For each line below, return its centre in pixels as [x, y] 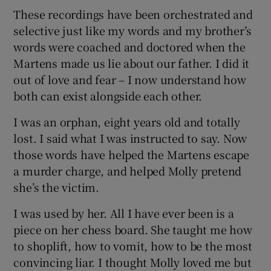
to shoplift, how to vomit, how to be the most [133, 245]
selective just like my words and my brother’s [132, 30]
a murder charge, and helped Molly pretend [128, 170]
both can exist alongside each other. [108, 95]
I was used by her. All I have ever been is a [124, 213]
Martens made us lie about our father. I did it [132, 63]
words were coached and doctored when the [129, 46]
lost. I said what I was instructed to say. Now [130, 138]
